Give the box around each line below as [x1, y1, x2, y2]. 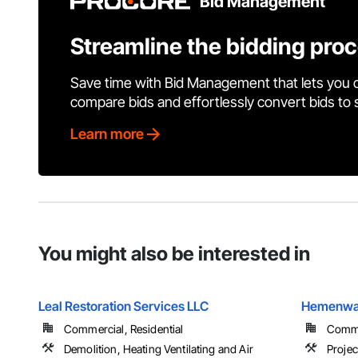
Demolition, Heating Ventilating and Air [64, 342, 253, 356]
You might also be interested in [38, 242, 310, 266]
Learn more [70, 125, 144, 143]
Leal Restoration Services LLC [38, 298, 209, 315]
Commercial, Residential [64, 322, 184, 336]
